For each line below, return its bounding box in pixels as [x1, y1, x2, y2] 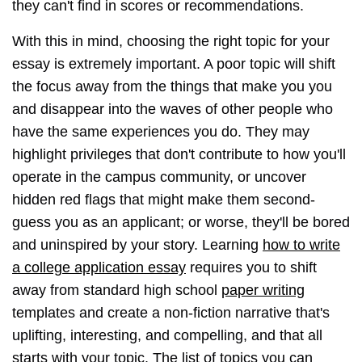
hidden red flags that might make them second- [12, 192, 315, 208]
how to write [263, 237, 340, 254]
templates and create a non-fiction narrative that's [12, 305, 330, 322]
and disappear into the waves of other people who [12, 101, 333, 118]
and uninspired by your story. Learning [12, 237, 263, 254]
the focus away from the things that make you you [12, 78, 332, 95]
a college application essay [12, 259, 186, 276]
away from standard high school [12, 282, 221, 299]
